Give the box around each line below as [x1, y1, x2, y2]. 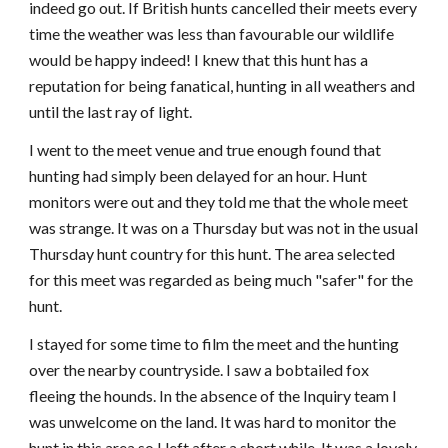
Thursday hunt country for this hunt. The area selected [29, 244, 396, 263]
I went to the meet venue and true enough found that [29, 140, 382, 159]
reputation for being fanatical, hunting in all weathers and [29, 76, 416, 95]
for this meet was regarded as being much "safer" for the [29, 270, 414, 289]
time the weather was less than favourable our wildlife [29, 24, 395, 43]
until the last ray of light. [29, 102, 193, 121]
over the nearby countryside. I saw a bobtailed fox [29, 360, 370, 379]
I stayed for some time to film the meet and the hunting [29, 334, 400, 353]
